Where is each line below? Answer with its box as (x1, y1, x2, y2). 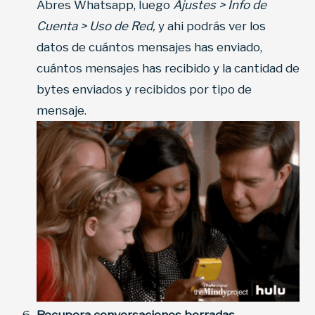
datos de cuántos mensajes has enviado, (37, 39, 262, 54)
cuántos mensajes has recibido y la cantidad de (37, 60, 300, 75)
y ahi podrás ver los (158, 18, 266, 33)
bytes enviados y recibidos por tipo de (37, 82, 252, 96)
